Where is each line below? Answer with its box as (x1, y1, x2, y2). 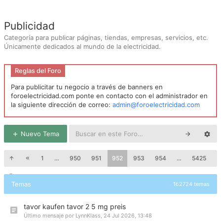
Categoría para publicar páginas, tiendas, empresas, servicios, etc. (4, 34, 208, 41)
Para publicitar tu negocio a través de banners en (11, 83, 163, 91)
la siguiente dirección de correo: (11, 101, 112, 109)
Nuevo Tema (19, 130, 59, 138)
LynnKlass (75, 212, 101, 219)
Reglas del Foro (15, 67, 61, 74)
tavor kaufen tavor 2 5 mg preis (24, 202, 126, 211)
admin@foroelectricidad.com (112, 101, 200, 109)
